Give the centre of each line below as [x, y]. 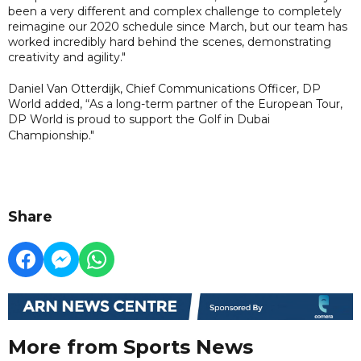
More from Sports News [131, 347]
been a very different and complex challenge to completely [175, 11]
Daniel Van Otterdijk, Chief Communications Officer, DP [164, 88]
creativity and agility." [67, 57]
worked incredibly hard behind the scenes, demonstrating [170, 41]
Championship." [51, 135]
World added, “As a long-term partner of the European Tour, [175, 104]
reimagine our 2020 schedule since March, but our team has [178, 26]
